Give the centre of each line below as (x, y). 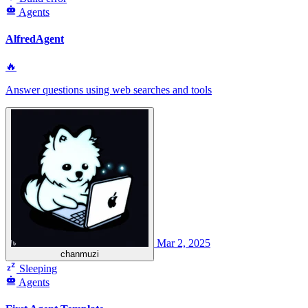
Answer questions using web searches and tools (109, 89)
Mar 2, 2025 (184, 243)
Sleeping (37, 268)
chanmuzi (80, 254)
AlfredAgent (35, 39)
